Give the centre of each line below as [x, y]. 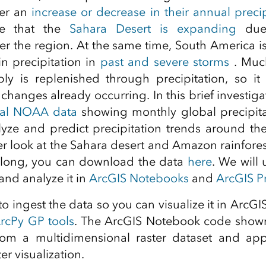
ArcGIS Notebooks [139, 178]
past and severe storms [165, 62]
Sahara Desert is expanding [153, 28]
